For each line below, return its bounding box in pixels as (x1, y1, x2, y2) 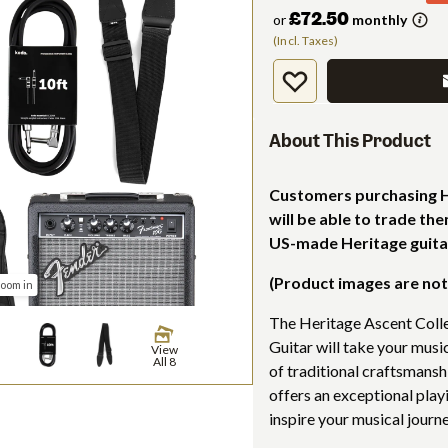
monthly (349, 11, 407, 29)
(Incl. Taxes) (273, 33, 339, 49)
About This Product (269, 130, 431, 153)
